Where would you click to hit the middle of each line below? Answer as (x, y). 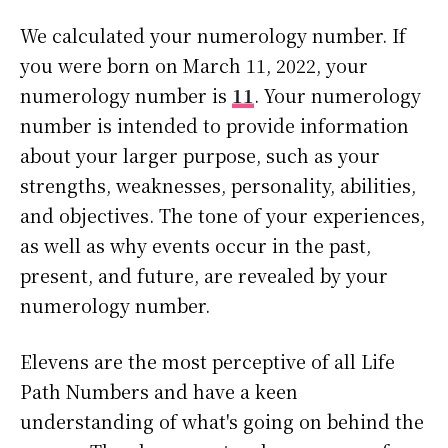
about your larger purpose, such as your (200, 155)
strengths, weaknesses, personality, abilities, (218, 185)
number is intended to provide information (214, 125)
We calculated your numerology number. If (213, 35)
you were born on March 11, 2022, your (194, 65)
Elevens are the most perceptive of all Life (207, 361)
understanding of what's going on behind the (222, 421)
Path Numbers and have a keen (159, 391)
